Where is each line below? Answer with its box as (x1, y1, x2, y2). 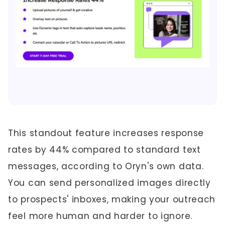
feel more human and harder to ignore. (8, 210, 192, 222)
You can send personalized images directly (8, 177, 211, 189)
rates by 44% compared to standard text (8, 144, 201, 156)
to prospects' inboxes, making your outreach (8, 193, 216, 205)
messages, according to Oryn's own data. (8, 160, 204, 172)
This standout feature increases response (8, 127, 204, 139)
